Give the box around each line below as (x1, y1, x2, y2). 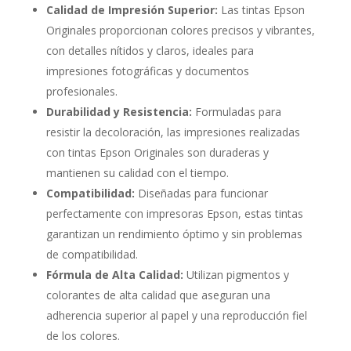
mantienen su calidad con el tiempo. (45, 165, 229, 181)
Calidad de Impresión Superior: (45, 2, 218, 18)
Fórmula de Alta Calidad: (45, 267, 183, 283)
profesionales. (45, 84, 118, 100)
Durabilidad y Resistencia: (45, 104, 192, 120)
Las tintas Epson (217, 2, 305, 18)
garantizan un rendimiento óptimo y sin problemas (45, 226, 302, 242)
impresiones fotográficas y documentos (45, 63, 249, 79)
